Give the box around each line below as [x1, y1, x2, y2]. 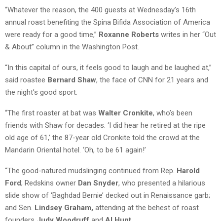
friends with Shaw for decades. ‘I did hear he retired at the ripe [5, 120, 206, 130]
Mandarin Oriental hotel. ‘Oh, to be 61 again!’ [5, 145, 146, 154]
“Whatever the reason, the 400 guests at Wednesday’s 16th [5, 5, 196, 14]
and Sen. [5, 203, 35, 212]
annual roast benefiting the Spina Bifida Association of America [5, 17, 210, 27]
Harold [177, 166, 200, 175]
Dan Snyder [78, 178, 118, 187]
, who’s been [153, 108, 192, 117]
